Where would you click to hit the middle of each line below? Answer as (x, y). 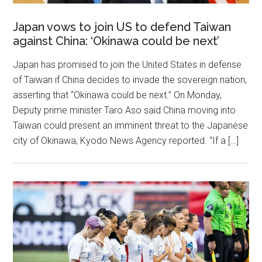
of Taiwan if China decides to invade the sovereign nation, (130, 80)
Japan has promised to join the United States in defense (127, 64)
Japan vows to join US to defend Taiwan (122, 27)
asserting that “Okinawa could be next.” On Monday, (118, 95)
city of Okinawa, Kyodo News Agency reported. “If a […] (126, 140)
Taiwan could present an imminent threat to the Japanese (131, 125)
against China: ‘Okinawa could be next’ (116, 41)
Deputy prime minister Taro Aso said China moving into (125, 110)
